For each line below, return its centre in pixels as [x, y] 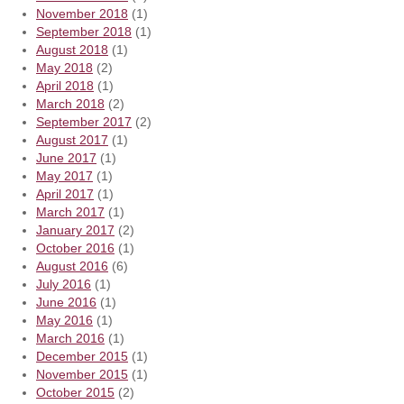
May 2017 [64, 175]
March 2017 [70, 211]
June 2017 [66, 157]
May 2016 [64, 320]
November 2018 [82, 13]
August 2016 [72, 266]
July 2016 [64, 284]
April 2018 [65, 85]
